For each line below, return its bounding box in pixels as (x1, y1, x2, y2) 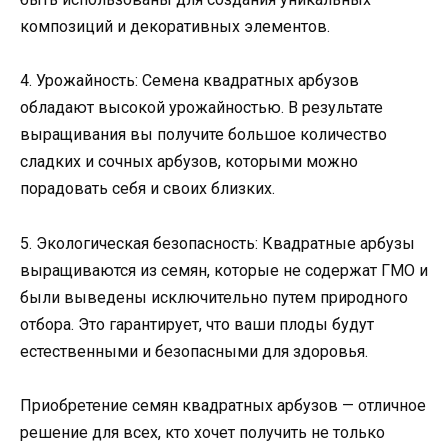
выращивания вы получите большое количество (20, 125, 387, 145)
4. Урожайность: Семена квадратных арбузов (20, 71, 359, 91)
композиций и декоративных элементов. (20, 17, 330, 37)
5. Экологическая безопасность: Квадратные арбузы (20, 233, 415, 253)
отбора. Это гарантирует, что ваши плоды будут (20, 314, 374, 334)
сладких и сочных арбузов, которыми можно (20, 152, 358, 172)
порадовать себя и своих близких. (20, 179, 275, 199)
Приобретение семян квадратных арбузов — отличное (20, 395, 426, 415)
